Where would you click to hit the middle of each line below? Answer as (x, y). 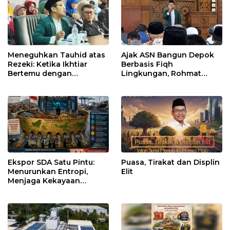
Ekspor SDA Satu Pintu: (51, 162)
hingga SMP (144, 101)
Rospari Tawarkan (156, 82)
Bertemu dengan (40, 73)
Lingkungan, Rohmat (161, 73)
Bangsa (22, 190)
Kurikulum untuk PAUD (164, 92)
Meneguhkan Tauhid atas (56, 55)
